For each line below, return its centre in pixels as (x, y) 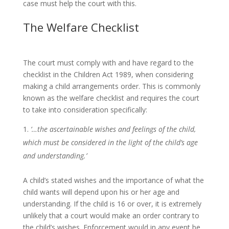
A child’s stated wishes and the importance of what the (113, 180)
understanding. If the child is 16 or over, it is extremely (112, 203)
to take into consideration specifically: (85, 109)
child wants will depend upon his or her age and (101, 192)
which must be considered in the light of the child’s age (110, 142)
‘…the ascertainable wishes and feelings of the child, (113, 129)
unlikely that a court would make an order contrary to (111, 215)
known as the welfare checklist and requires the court (111, 98)
